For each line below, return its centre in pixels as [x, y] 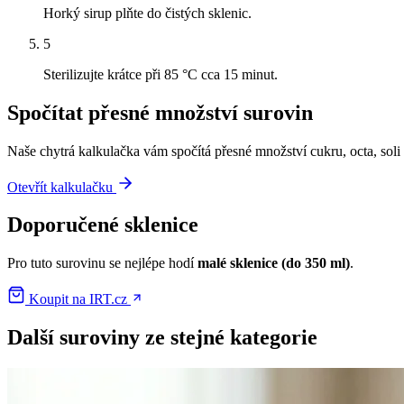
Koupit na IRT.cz [78, 299]
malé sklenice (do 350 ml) [274, 263]
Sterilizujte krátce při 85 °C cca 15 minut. [161, 74]
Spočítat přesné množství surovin [160, 112]
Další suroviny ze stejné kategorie [162, 338]
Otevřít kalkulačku [62, 187]
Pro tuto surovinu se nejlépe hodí [102, 263]
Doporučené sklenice [103, 225]
